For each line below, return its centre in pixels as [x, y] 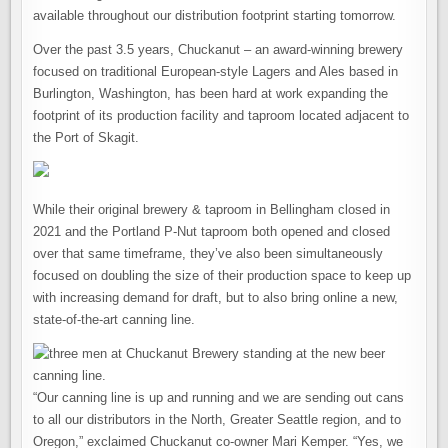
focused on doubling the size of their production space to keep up [222, 276]
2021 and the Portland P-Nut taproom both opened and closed [212, 232]
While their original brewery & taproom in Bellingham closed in [212, 210]
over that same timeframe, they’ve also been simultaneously [208, 254]
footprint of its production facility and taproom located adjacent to [221, 116]
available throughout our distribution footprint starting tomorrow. [215, 16]
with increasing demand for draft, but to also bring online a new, [216, 298]
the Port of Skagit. [86, 138]
